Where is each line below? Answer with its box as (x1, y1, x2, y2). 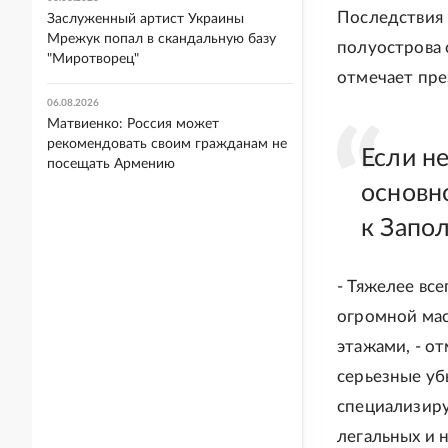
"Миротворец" (47, 52, 139, 66)
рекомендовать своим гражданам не (47, 137, 287, 151)
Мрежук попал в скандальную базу (47, 32, 276, 46)
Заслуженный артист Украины (47, 12, 244, 26)
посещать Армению (47, 157, 175, 171)
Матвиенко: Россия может (47, 117, 219, 131)
